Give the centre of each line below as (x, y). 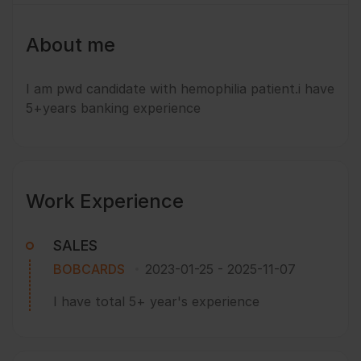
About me (71, 45)
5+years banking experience (113, 108)
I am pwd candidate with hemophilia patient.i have (180, 89)
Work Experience (105, 201)
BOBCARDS (89, 269)
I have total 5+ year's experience (156, 301)
